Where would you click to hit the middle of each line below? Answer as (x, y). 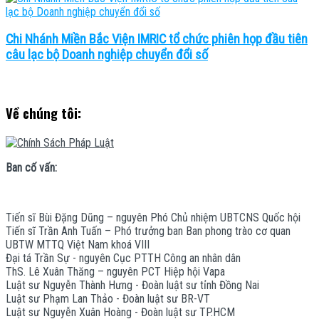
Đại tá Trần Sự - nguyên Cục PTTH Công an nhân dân (123, 258)
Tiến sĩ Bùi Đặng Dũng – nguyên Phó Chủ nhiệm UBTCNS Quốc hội (153, 217)
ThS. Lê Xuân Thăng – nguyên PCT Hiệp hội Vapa (115, 271)
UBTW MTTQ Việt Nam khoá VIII (78, 244)
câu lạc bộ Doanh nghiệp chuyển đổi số (107, 55)
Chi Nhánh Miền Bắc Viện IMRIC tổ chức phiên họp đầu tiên (157, 40)
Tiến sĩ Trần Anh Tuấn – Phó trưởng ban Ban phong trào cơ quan (148, 231)
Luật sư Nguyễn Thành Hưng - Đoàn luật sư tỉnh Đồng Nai (132, 285)
